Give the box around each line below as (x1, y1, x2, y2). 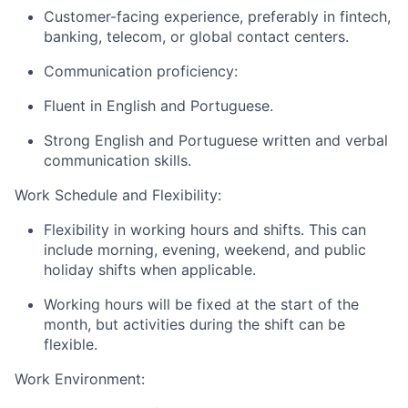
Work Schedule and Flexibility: (15, 186, 221, 204)
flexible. (44, 335, 97, 353)
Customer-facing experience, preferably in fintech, (44, 7, 391, 25)
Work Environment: (15, 370, 145, 388)
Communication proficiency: (44, 62, 238, 80)
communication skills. (44, 151, 191, 169)
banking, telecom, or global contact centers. (44, 27, 349, 46)
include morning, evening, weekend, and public (44, 240, 366, 259)
